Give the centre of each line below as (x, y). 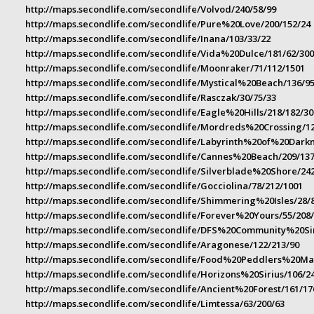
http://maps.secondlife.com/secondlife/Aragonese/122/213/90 (162, 245)
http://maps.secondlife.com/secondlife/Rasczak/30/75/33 (150, 98)
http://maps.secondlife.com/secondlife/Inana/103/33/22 (148, 39)
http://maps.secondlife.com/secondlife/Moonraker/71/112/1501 (165, 68)
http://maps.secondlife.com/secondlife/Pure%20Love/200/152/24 (168, 24)
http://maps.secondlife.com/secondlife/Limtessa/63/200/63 (155, 304)
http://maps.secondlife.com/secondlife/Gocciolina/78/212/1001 (164, 186)
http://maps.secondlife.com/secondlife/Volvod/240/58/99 (150, 9)
